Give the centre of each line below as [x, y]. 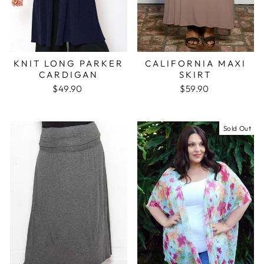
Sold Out [237, 128]
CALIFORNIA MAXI [195, 64]
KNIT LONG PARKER [68, 64]
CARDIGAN [68, 75]
